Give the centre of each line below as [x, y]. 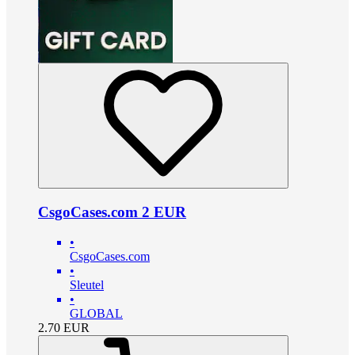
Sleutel [87, 285]
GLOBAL [96, 314]
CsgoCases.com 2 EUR [112, 212]
